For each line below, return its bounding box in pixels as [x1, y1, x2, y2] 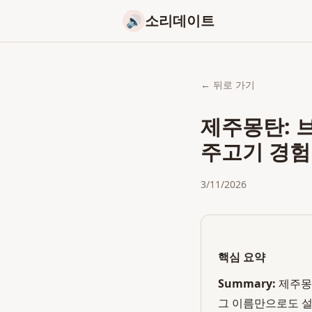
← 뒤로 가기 [201, 78, 255, 91]
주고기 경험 [201, 137, 311, 166]
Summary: [218, 276, 276, 291]
